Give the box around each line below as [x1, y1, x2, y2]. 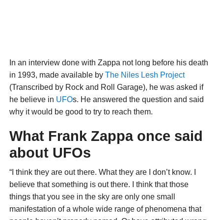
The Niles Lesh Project [105, 71, 185, 80]
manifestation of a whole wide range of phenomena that [9, 205, 201, 214]
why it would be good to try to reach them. [9, 108, 153, 116]
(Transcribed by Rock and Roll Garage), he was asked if [9, 83, 203, 92]
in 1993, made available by [9, 71, 105, 80]
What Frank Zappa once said [9, 128, 203, 144]
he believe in [9, 95, 56, 104]
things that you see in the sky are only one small [9, 192, 175, 201]
